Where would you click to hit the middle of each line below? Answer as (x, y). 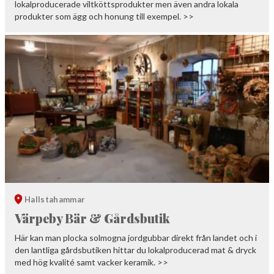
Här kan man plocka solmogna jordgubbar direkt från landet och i (136, 238)
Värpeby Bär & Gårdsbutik (92, 218)
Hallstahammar (55, 200)
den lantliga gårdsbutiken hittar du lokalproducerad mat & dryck (135, 250)
